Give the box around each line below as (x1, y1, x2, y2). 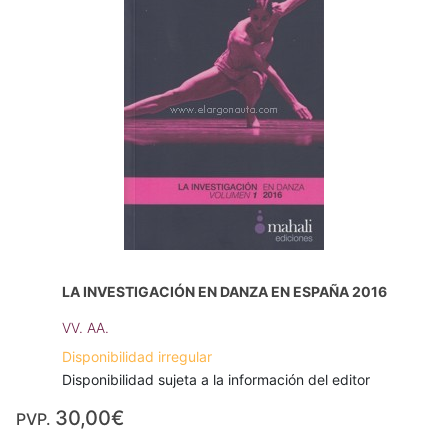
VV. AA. (61, 319, 109, 337)
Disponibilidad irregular (61, 348, 212, 366)
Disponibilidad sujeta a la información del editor (61, 371, 370, 389)
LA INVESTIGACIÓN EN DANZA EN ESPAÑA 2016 (61, 283, 387, 301)
